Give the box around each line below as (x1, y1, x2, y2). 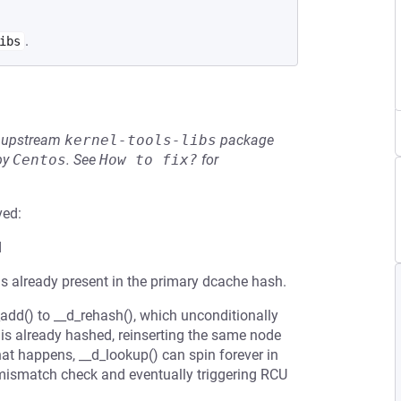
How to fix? (99, 151, 198, 168)
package (217, 132, 274, 149)
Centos (13, 151, 66, 168)
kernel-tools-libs (64, 132, 217, 149)
